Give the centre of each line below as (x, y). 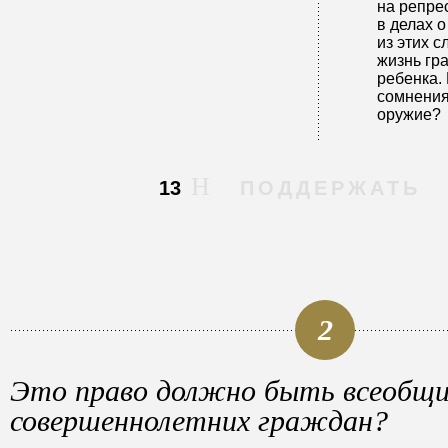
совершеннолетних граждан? (199, 420)
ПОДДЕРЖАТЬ (330, 188)
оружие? (409, 114)
